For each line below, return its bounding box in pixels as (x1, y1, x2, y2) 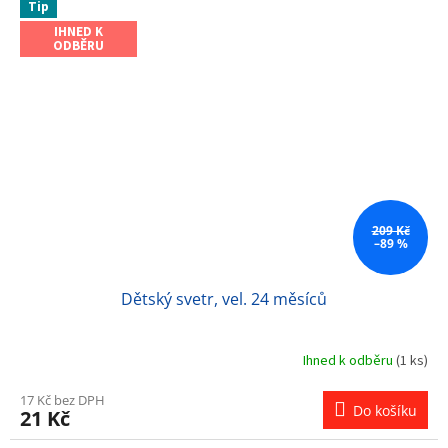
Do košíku (353, 400, 417, 420)
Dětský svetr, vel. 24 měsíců (121, 287, 327, 310)
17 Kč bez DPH (20, 390, 105, 409)
